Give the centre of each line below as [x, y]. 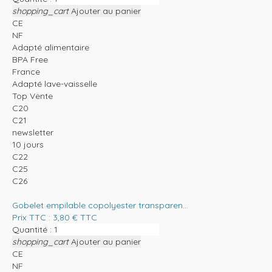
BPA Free [30, 60]
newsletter [33, 133]
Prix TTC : [32, 218]
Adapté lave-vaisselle [55, 84]
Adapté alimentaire [51, 48]
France [26, 72]
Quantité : [32, 230]
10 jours [28, 145]
